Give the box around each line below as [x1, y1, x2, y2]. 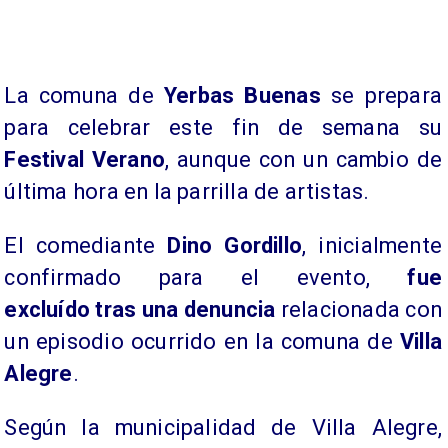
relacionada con [275, 297, 442, 322]
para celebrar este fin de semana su [4, 115, 442, 141]
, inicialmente [302, 233, 442, 258]
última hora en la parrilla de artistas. [4, 179, 370, 205]
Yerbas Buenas [164, 83, 321, 109]
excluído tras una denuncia [4, 297, 276, 322]
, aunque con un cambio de [165, 147, 442, 173]
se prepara [320, 83, 442, 109]
